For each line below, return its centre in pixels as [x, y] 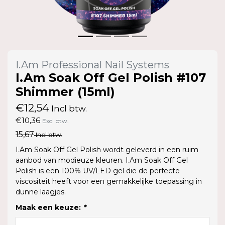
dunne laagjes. [41, 192]
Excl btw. [55, 121]
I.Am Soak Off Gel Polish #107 [111, 77]
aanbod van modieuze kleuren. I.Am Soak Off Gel [102, 160]
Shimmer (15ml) [65, 91]
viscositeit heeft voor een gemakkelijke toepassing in [109, 181]
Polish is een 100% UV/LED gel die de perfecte [98, 171]
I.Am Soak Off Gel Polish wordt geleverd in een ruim [107, 149]
